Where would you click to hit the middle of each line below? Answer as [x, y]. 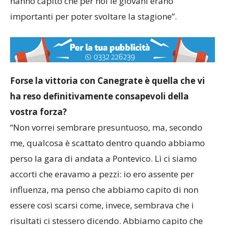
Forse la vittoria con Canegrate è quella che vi [107, 90]
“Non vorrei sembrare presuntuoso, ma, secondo [106, 137]
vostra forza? [38, 121]
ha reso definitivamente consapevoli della [99, 105]
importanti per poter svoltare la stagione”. [93, 16]
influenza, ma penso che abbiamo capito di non [104, 199]
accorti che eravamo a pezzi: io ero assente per [102, 183]
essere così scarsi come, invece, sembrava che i [102, 214]
